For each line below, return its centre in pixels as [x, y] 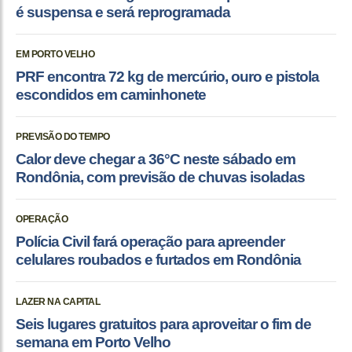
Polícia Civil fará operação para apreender [150, 241]
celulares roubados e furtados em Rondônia [158, 259]
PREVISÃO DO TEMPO [63, 136]
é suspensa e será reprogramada [123, 12]
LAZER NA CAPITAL [58, 301]
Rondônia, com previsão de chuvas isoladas [160, 177]
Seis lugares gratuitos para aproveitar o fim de [163, 324]
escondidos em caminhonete [111, 94]
